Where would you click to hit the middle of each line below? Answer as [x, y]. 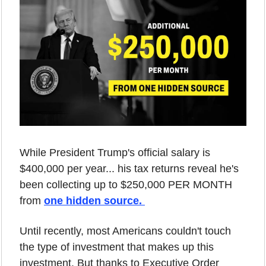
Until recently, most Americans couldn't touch [125, 231]
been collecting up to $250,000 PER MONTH [126, 184]
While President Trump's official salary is [115, 152]
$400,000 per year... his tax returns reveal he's [129, 168]
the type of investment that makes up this [117, 247]
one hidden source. [94, 200]
